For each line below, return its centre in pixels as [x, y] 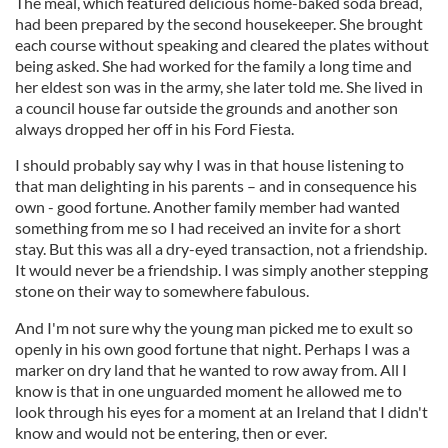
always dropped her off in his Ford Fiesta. [156, 128]
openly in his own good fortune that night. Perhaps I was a [212, 348]
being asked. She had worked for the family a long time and [213, 65]
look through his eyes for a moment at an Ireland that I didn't [221, 411]
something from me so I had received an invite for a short [208, 227]
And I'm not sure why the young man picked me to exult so [214, 327]
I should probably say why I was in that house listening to [209, 164]
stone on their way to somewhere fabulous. [163, 290]
